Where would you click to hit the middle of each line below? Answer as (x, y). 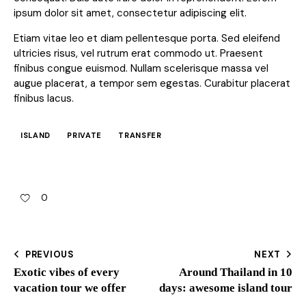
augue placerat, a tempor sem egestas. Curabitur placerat (152, 84)
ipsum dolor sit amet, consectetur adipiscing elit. (130, 13)
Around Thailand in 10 (236, 272)
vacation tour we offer (70, 288)
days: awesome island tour (226, 288)
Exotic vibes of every (67, 272)
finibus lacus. (44, 99)
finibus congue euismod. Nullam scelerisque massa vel (141, 69)
